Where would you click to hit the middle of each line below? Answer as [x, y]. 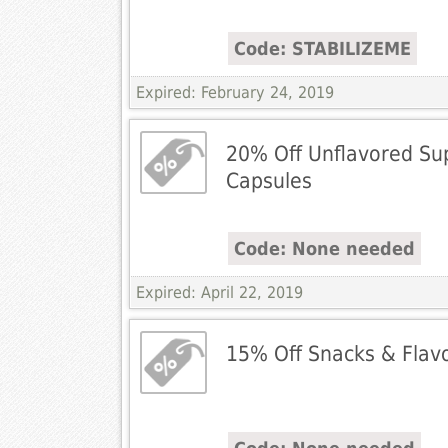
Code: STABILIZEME [322, 49]
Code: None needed [324, 249]
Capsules [268, 181]
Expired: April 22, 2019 [219, 293]
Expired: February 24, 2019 [234, 93]
